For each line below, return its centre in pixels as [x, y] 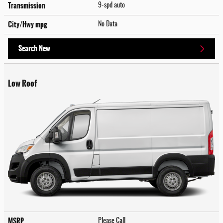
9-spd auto [112, 5]
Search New [34, 49]
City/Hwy [22, 24]
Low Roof [22, 83]
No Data [109, 24]
